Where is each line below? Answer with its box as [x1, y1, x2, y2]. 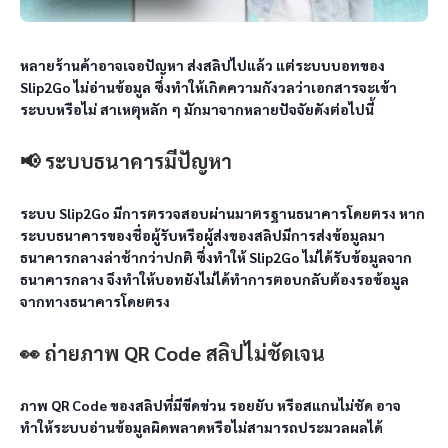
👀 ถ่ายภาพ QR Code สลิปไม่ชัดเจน [20, 340, 325, 366]
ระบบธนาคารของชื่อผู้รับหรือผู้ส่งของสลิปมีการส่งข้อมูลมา [20, 226, 385, 244]
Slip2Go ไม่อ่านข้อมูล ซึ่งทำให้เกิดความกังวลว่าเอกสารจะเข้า [20, 78, 397, 96]
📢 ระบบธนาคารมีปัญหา [20, 148, 232, 174]
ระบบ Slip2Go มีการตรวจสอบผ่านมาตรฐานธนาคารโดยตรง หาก [20, 204, 425, 222]
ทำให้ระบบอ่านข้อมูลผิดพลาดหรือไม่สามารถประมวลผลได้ [20, 418, 383, 436]
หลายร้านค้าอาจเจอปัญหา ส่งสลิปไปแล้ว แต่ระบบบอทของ [20, 56, 385, 74]
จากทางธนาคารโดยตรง [20, 292, 170, 310]
